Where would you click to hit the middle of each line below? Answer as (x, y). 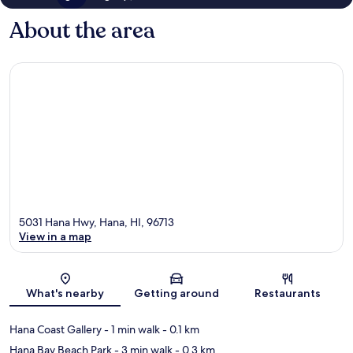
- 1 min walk (131, 329)
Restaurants (288, 293)
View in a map (55, 236)
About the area (82, 31)
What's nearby (65, 293)
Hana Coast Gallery (56, 329)
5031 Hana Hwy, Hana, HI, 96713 (97, 222)
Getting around (176, 293)
